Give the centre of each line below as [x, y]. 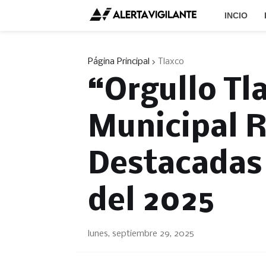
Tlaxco [171, 62]
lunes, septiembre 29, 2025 [141, 234]
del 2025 [151, 202]
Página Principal [118, 62]
